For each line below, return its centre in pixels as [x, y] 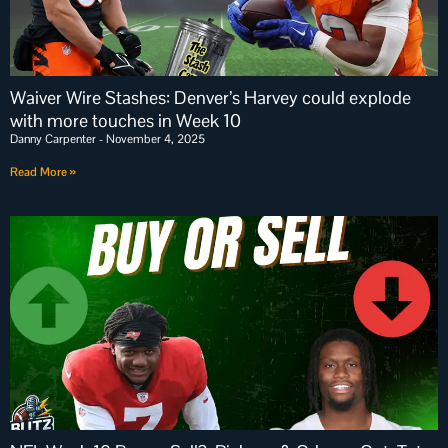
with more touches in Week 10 [125, 120]
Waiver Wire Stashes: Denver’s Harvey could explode [210, 97]
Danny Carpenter [54, 139]
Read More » [43, 172]
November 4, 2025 [154, 139]
